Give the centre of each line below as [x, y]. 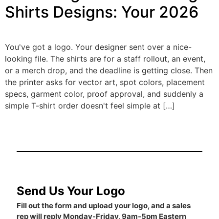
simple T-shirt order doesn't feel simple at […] [90, 106]
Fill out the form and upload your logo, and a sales [103, 205]
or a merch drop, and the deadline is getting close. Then [109, 71]
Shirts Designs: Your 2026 [102, 12]
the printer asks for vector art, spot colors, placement [105, 82]
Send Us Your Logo [71, 191]
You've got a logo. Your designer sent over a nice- [98, 47]
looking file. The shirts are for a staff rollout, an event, [105, 59]
